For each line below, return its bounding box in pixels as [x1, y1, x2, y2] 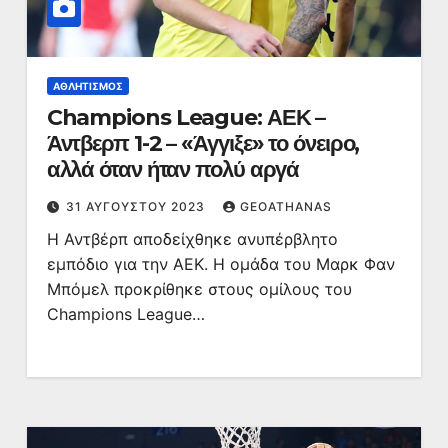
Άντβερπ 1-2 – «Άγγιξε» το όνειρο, [46, 130, 360, 157]
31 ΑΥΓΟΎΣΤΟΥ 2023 [65, 199, 209, 214]
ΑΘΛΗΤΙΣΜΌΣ [52, 80, 123, 92]
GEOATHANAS [239, 199, 332, 214]
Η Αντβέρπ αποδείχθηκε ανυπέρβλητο [46, 229, 338, 249]
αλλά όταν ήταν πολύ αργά [46, 156, 300, 183]
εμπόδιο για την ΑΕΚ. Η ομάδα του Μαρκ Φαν [46, 254, 395, 274]
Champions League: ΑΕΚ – [46, 104, 326, 131]
